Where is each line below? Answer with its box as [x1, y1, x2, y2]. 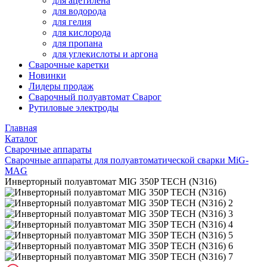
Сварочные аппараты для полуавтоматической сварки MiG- [5, 155, 249, 165]
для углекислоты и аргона [52, 49, 158, 59]
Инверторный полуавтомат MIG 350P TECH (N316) [5, 176, 216, 187]
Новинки [29, 70, 66, 80]
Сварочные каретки [29, 60, 109, 70]
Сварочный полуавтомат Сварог [29, 92, 162, 102]
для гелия [52, 17, 91, 27]
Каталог [5, 133, 38, 144]
